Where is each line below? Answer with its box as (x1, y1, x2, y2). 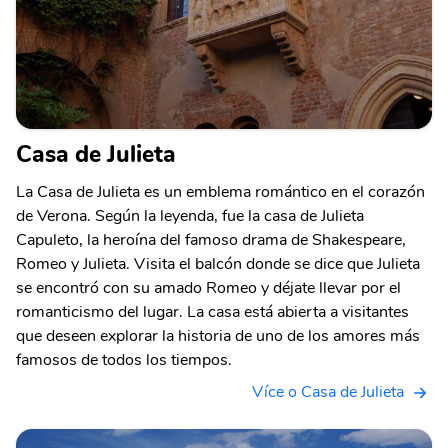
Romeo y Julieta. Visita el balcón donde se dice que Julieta (16, 253, 420, 275)
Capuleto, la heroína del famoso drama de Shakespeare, (16, 229, 406, 251)
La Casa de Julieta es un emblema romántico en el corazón (16, 181, 425, 203)
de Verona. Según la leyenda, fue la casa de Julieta (16, 205, 364, 227)
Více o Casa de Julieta (252, 381, 404, 403)
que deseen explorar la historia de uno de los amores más (16, 325, 420, 347)
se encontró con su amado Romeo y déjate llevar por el (16, 277, 401, 299)
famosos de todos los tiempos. (16, 349, 232, 371)
